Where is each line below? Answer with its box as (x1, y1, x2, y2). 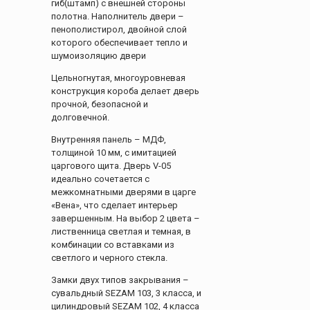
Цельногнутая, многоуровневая (51, 73, 185, 84)
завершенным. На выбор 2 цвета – (51, 213, 200, 224)
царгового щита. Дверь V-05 (51, 161, 171, 172)
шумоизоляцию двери (51, 51, 146, 62)
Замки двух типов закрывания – (51, 275, 189, 286)
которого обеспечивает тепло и (51, 37, 188, 48)
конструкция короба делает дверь (51, 86, 199, 97)
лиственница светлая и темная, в (51, 226, 191, 237)
